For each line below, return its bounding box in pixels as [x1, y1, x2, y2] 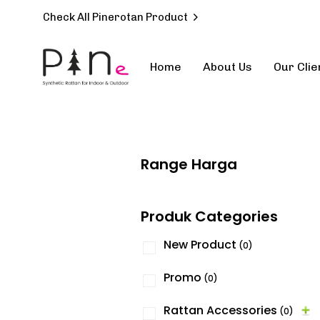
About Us [203, 60, 252, 74]
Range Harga [141, 154, 237, 175]
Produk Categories [141, 206, 278, 227]
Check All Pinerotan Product [43, 11, 188, 24]
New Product [164, 236, 236, 254]
